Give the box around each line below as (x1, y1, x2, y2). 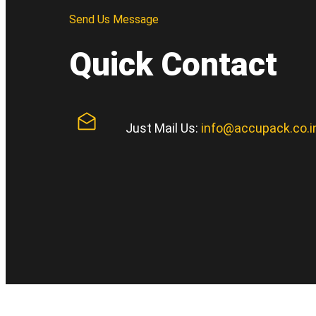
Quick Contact (69, 45, 277, 83)
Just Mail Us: (126, 121, 201, 135)
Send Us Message (69, 13, 159, 26)
